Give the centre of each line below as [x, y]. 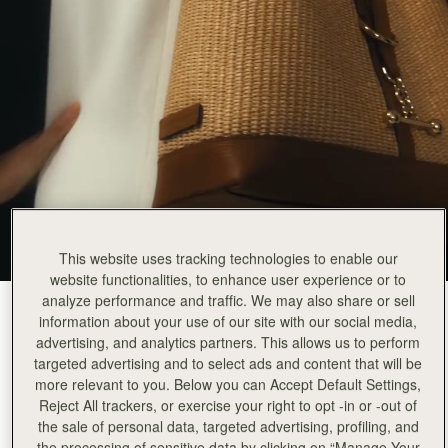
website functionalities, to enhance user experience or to [228, 279]
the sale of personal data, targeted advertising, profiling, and [228, 426]
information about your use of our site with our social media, [228, 321]
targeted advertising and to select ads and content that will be [228, 363]
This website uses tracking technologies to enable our [228, 258]
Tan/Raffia [48, 311]
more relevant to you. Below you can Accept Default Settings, [228, 384]
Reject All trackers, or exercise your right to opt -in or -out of [228, 405]
